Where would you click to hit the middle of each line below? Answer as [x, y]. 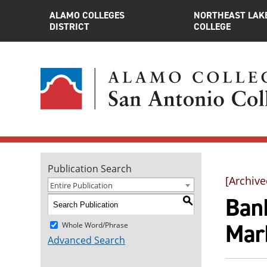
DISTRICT [69, 27]
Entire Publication [81, 185]
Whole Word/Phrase [95, 225]
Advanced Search [86, 240]
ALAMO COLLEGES [87, 15]
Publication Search [90, 169]
